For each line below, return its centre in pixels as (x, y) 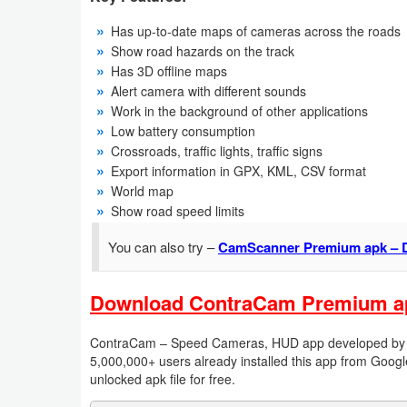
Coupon (52, 116)
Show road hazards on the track (203, 51)
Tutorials (54, 338)
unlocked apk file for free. (163, 378)
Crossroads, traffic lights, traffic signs (217, 151)
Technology (63, 296)
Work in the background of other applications (239, 111)
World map (142, 191)
